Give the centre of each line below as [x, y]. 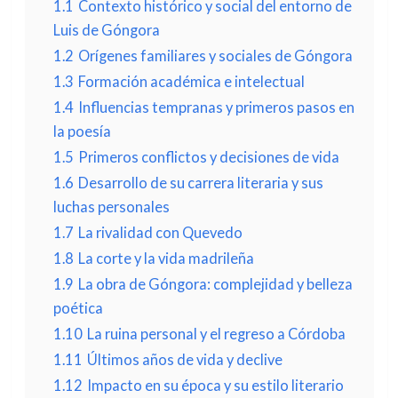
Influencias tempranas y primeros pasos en [216, 107]
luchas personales [111, 207]
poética [78, 308]
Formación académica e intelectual [191, 81]
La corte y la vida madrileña [166, 258]
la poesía [82, 131]
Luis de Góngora [106, 30]
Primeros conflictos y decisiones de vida [208, 157]
